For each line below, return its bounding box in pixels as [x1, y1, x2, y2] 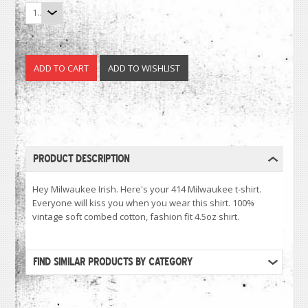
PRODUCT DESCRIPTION [33, 153, 130, 166]
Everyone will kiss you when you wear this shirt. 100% [32, 197, 255, 210]
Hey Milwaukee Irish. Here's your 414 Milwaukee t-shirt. [32, 183, 262, 196]
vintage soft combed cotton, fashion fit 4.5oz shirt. [32, 210, 240, 223]
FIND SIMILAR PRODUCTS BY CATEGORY [33, 256, 193, 269]
